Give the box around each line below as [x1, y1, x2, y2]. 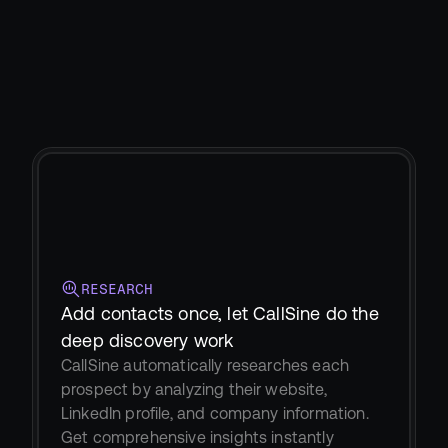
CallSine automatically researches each [61, 355, 350, 375]
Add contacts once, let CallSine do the [61, 302, 379, 324]
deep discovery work [61, 329, 234, 351]
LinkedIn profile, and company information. [61, 403, 369, 423]
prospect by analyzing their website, [61, 379, 327, 399]
